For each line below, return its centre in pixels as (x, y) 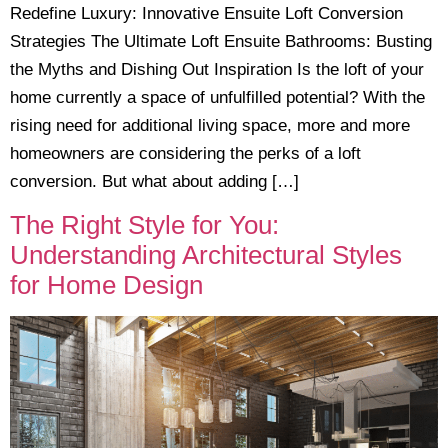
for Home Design (106, 285)
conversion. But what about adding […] (154, 181)
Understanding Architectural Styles (206, 255)
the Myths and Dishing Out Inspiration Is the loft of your (217, 69)
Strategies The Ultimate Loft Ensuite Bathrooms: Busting (221, 41)
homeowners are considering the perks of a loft (185, 153)
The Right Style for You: (144, 225)
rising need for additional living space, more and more (210, 125)
